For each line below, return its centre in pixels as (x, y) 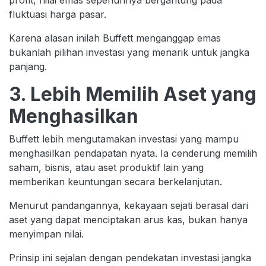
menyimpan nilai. (46, 234)
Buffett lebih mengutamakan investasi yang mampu (124, 139)
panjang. (28, 66)
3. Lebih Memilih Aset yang (133, 94)
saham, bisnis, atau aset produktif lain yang (106, 167)
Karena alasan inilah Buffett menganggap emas (115, 38)
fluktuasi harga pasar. (58, 14)
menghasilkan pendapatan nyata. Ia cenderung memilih (133, 153)
